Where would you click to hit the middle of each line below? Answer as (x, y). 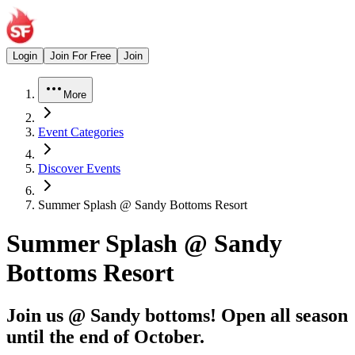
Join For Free (80, 56)
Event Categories (81, 132)
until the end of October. (105, 336)
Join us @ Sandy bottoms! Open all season (177, 315)
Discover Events (79, 168)
